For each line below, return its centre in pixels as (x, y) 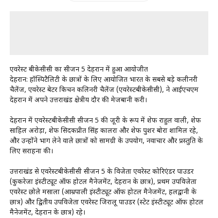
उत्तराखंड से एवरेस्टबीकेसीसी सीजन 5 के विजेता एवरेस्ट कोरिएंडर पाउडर (102, 172)
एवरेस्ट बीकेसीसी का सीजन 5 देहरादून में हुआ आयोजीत (79, 70)
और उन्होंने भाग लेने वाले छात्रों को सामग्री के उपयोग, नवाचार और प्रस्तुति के (106, 141)
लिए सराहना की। (31, 151)
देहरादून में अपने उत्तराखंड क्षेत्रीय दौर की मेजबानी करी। (78, 100)
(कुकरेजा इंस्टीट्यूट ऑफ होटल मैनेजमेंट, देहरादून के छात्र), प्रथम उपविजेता (103, 182)
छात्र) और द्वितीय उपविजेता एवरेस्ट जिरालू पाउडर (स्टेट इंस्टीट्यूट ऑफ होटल (107, 202)
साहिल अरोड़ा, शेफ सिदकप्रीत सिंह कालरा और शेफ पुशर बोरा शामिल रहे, (104, 131)
